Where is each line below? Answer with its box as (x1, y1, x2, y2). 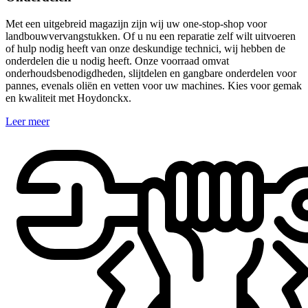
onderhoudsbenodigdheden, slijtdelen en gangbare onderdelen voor (5, 67, 296, 79)
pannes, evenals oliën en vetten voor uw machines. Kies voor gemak (5, 79, 302, 91)
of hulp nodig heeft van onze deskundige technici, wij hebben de (5, 42, 285, 54)
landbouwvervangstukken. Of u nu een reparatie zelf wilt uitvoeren (5, 30, 296, 42)
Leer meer (5, 115, 49, 127)
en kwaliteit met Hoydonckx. (5, 91, 131, 104)
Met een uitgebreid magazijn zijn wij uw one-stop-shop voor (5, 17, 267, 30)
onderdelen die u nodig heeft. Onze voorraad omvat (5, 54, 229, 67)
